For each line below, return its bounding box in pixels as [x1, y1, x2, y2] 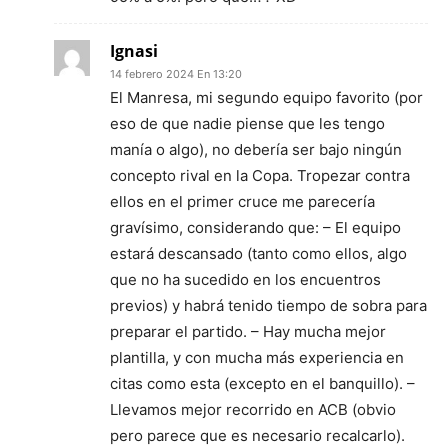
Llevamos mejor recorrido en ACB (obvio [110, 399, 396, 419]
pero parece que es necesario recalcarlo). [110, 425, 405, 445]
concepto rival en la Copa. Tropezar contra [110, 165, 410, 185]
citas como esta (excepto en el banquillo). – [110, 373, 415, 393]
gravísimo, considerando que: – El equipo [110, 217, 401, 237]
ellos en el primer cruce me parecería [110, 191, 375, 211]
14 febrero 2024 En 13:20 [110, 66, 242, 81]
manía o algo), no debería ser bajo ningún [110, 139, 402, 159]
